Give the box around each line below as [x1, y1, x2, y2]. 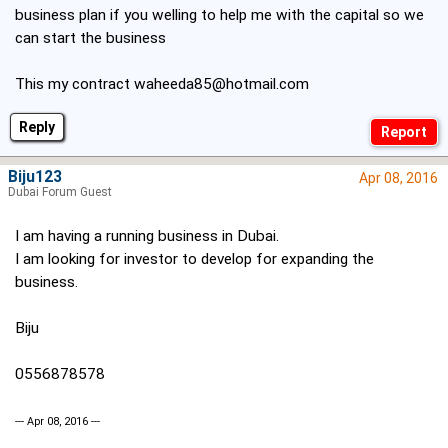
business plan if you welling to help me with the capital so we [15, 6, 424, 25]
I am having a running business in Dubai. [15, 227, 279, 246]
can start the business [15, 29, 166, 48]
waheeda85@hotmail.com [134, 75, 309, 94]
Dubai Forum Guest [8, 185, 112, 200]
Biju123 [8, 168, 62, 187]
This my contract [15, 75, 134, 94]
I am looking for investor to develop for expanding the [15, 250, 374, 269]
